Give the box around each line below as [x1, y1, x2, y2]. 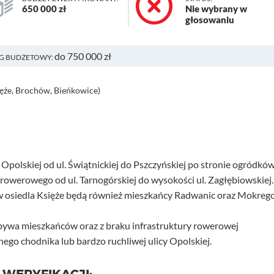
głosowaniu [185, 14, 235, 25]
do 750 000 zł [54, 50, 112, 62]
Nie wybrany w [185, 3, 248, 14]
